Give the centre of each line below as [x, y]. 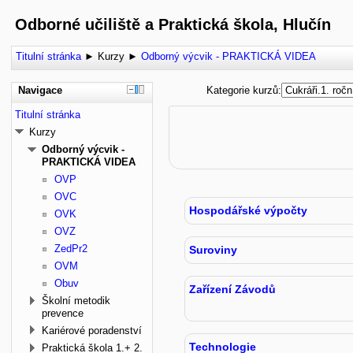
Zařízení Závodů [232, 289]
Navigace [40, 90]
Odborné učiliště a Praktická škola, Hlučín [173, 24]
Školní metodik [76, 301]
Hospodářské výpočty [248, 210]
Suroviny [213, 250]
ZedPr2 [71, 249]
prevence [63, 313]
